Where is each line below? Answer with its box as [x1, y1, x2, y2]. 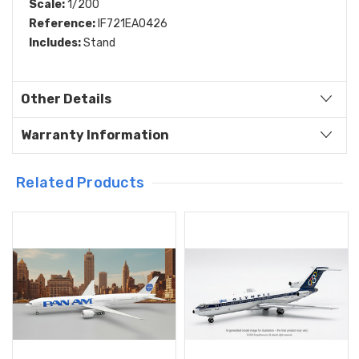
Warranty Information [21, 127, 169, 143]
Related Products [16, 174, 145, 192]
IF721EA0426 [95, 17, 167, 31]
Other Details [21, 91, 111, 107]
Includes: [29, 36, 81, 50]
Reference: [29, 17, 95, 31]
